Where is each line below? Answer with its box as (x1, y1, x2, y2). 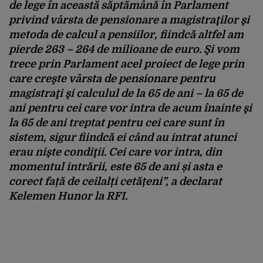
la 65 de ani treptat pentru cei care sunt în (9, 116, 224, 129)
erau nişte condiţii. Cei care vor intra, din (9, 146, 222, 158)
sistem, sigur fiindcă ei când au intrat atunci (9, 131, 237, 143)
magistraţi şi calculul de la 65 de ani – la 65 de (9, 87, 243, 99)
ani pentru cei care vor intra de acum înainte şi (9, 102, 252, 114)
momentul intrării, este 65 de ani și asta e (9, 160, 222, 173)
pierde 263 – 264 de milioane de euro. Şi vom (9, 43, 240, 55)
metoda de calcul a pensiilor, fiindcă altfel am (9, 28, 244, 41)
